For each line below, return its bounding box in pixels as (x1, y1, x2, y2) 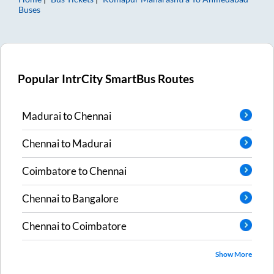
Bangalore (72, 192, 119, 206)
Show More (215, 249, 252, 259)
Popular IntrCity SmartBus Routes (18, 72, 194, 86)
